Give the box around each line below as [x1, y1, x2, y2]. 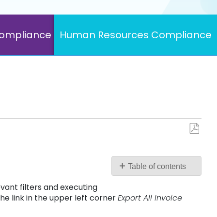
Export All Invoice [118, 192, 182, 203]
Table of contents [128, 162, 186, 170]
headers [118, 183, 150, 194]
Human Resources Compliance [60, 28, 212, 42]
